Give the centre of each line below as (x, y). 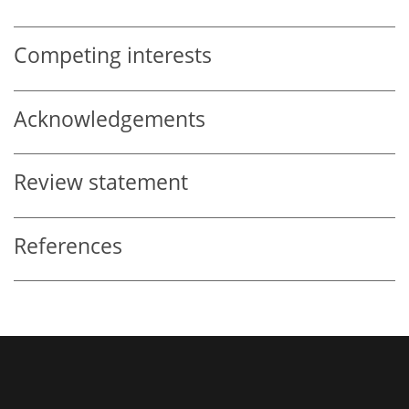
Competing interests (113, 56)
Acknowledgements (110, 119)
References (68, 246)
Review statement (101, 183)
